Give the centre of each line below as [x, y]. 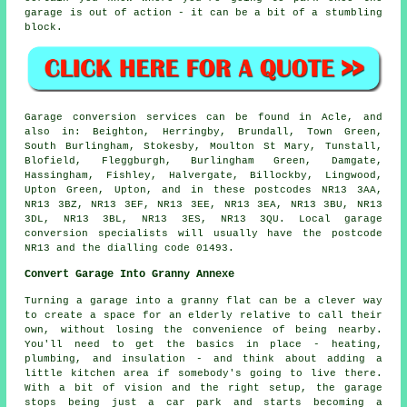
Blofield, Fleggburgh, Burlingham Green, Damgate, [203, 161]
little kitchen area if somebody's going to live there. [203, 374]
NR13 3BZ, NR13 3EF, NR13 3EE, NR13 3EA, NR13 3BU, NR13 [203, 205]
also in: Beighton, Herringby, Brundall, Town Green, [203, 132]
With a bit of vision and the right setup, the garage [203, 388]
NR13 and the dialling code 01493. [130, 248]
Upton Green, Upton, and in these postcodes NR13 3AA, [203, 190]
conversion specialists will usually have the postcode [203, 234]
